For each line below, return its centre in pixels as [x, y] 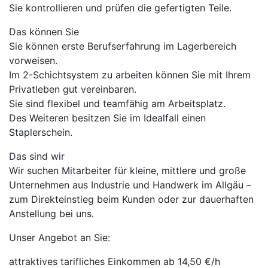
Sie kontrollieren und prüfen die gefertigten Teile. [120, 8]
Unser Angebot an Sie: [60, 237]
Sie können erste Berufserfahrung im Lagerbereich [123, 46]
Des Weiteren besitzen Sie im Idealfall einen [107, 118]
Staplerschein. [41, 132]
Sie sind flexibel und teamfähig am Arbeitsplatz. [117, 103]
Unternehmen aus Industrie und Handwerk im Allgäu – [130, 185]
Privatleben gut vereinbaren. [73, 89]
